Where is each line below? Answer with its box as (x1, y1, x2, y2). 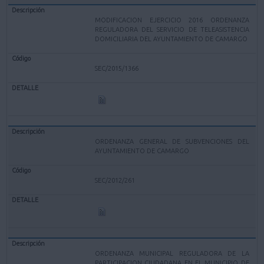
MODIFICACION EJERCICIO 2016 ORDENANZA (95, 16, 249, 24)
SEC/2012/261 (95, 176, 136, 184)
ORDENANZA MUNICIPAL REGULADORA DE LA (95, 249, 249, 257)
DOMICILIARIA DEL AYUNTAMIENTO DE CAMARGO (95, 35, 248, 42)
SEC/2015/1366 (95, 64, 139, 72)
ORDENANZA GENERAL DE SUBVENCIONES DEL (95, 137, 249, 145)
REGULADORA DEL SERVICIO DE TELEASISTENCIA (95, 25, 249, 33)
